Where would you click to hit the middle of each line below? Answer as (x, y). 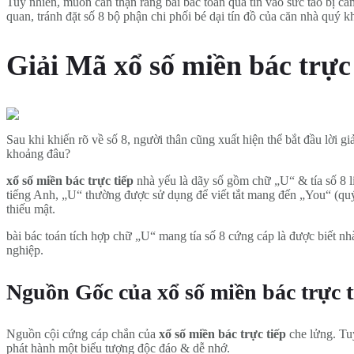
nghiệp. (25, 250)
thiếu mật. (31, 209)
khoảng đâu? (38, 153)
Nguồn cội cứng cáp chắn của (83, 333)
